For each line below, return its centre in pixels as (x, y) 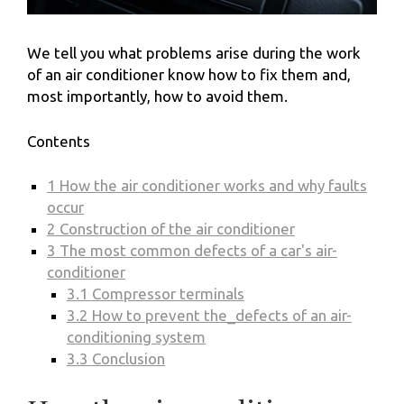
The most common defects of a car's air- (197, 251)
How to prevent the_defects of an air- (220, 316)
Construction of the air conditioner (175, 229)
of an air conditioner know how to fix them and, (189, 75)
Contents (59, 141)
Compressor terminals (166, 294)
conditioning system (136, 337)
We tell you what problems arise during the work (194, 53)
